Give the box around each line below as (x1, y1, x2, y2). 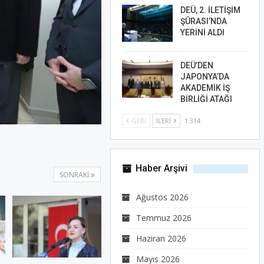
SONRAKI (59, 169, 91, 180)
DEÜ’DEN (180, 61, 213, 71)
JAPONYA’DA (180, 72, 229, 82)
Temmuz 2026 (136, 212, 192, 224)
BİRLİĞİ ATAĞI (180, 94, 232, 104)
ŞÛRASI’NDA (180, 16, 227, 26)
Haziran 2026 (136, 233, 186, 245)
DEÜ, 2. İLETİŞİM (180, 5, 240, 15)
